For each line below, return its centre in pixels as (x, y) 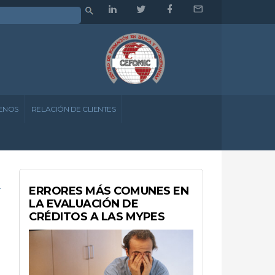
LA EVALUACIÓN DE (84, 203)
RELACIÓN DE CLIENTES (73, 109)
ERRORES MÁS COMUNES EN (109, 191)
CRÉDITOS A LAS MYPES (97, 216)
